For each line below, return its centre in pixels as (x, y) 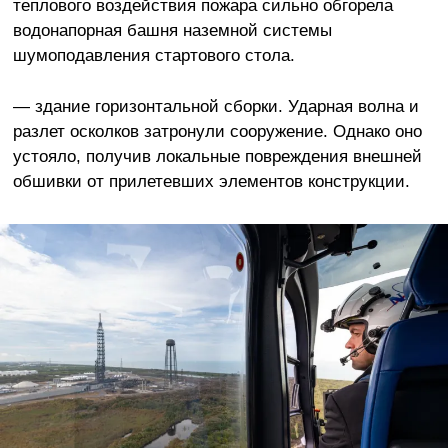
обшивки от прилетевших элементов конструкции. (211, 181)
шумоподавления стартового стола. (153, 55)
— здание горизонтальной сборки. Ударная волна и (215, 106)
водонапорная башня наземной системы (172, 30)
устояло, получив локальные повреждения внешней (217, 156)
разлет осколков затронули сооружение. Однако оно (217, 131)
